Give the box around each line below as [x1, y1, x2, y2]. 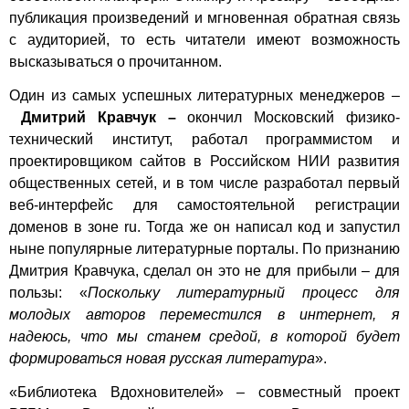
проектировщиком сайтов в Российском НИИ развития [9, 153, 400, 170]
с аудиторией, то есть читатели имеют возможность [9, 32, 400, 48]
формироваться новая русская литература [9, 351, 315, 367]
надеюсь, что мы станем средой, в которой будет [9, 329, 400, 345]
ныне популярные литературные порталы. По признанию [9, 241, 400, 257]
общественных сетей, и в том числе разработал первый [9, 175, 400, 192]
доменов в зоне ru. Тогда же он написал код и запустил [9, 219, 400, 236]
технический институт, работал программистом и [9, 131, 400, 148]
